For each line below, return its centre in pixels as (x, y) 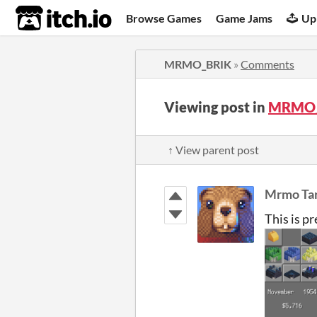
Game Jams (244, 18)
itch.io (46, 18)
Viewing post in (216, 107)
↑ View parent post (213, 150)
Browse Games (164, 18)
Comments (267, 64)
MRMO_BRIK (198, 64)
